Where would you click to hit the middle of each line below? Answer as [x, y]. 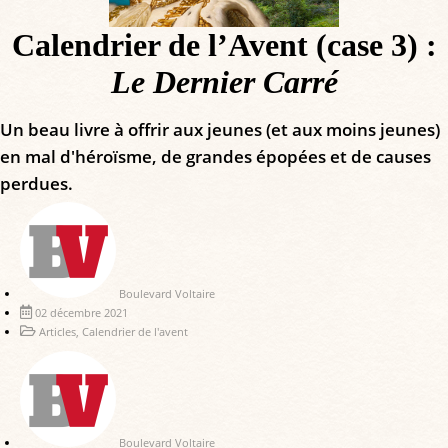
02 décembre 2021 [81, 312]
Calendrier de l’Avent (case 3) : [224, 44]
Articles [57, 331]
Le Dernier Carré [224, 81]
